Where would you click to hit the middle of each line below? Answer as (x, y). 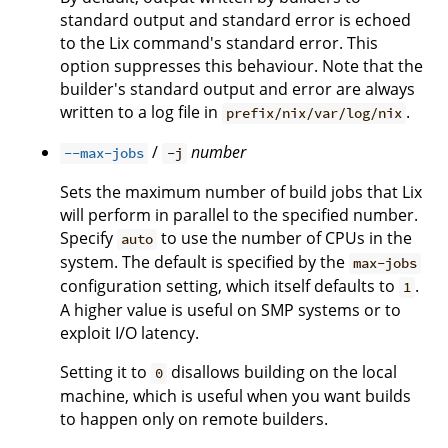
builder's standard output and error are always (237, 89)
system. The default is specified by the (204, 262)
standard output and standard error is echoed (235, 20)
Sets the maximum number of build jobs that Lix (241, 192)
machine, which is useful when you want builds (235, 396)
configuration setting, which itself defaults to (229, 286)
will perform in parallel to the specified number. (239, 215)
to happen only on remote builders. (194, 419)
